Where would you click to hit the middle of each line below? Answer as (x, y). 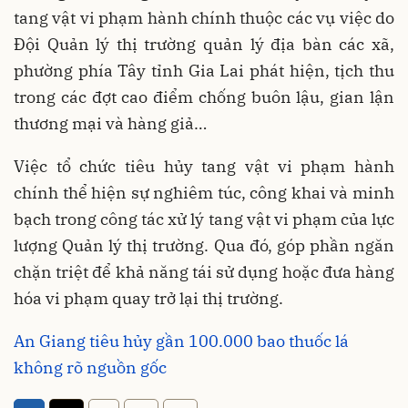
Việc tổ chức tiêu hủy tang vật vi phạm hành (204, 167)
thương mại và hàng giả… (110, 124)
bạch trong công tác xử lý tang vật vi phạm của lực (204, 219)
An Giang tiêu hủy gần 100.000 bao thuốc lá (181, 342)
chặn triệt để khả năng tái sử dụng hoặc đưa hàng (204, 272)
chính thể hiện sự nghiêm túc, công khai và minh (204, 193)
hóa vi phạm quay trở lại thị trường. (148, 299)
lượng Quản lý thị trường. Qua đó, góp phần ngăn (204, 246)
